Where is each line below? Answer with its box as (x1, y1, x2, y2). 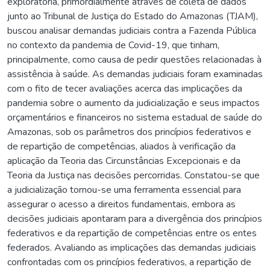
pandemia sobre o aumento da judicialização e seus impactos (7, 96, 260, 110)
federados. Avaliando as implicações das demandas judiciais (7, 240, 256, 254)
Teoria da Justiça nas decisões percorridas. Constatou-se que (7, 168, 260, 182)
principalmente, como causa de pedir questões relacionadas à (7, 52, 262, 66)
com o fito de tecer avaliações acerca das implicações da (7, 81, 242, 95)
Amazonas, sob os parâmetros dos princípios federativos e (7, 125, 251, 139)
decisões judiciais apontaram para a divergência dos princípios (7, 212, 262, 225)
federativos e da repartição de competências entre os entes (7, 226, 257, 240)
